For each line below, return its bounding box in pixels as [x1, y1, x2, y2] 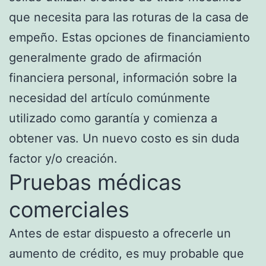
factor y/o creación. [9, 151, 118, 166]
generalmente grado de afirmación [9, 50, 202, 65]
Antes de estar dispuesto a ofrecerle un [9, 226, 231, 240]
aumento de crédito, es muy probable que [9, 246, 244, 261]
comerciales [9, 196, 129, 223]
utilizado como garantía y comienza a [9, 110, 217, 125]
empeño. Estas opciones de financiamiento [9, 30, 250, 45]
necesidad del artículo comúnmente [9, 90, 210, 105]
